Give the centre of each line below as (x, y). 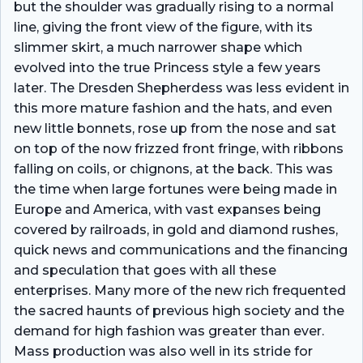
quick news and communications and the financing (181, 250)
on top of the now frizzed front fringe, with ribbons (179, 148)
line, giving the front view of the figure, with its (163, 27)
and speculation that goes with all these (145, 270)
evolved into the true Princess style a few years (167, 67)
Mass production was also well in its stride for (163, 351)
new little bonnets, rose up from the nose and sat (175, 128)
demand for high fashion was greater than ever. (169, 331)
